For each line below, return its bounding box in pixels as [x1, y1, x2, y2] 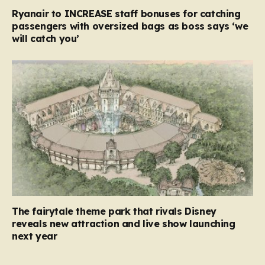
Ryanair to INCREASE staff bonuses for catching [12, 7, 241, 20]
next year [12, 230, 57, 243]
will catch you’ [12, 32, 79, 44]
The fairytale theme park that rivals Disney [12, 205, 216, 218]
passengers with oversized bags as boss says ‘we [12, 20, 248, 32]
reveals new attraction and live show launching [12, 218, 235, 230]
